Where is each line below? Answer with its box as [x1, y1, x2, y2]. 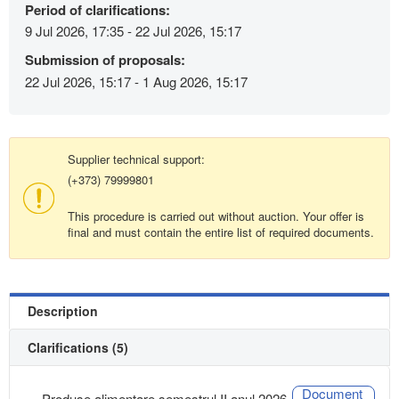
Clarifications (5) [28, 338, 128, 356]
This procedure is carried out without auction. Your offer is [68, 207, 364, 224]
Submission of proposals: [25, 50, 185, 70]
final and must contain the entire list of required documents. [68, 223, 374, 240]
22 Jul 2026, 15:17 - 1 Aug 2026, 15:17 [25, 71, 248, 91]
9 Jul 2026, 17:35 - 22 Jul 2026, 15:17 [25, 21, 241, 41]
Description [28, 301, 98, 320]
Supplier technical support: [68, 150, 205, 167]
